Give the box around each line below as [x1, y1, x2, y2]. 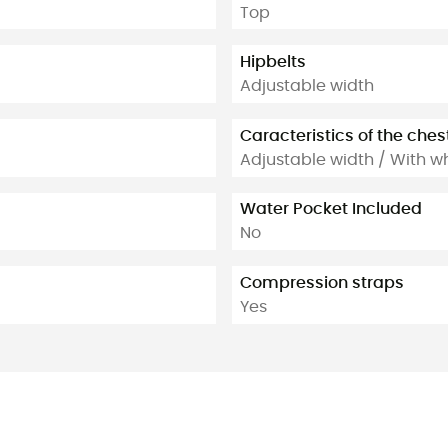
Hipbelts [240, 54, 306, 71]
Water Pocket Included [240, 201, 422, 218]
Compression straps [240, 275, 404, 292]
